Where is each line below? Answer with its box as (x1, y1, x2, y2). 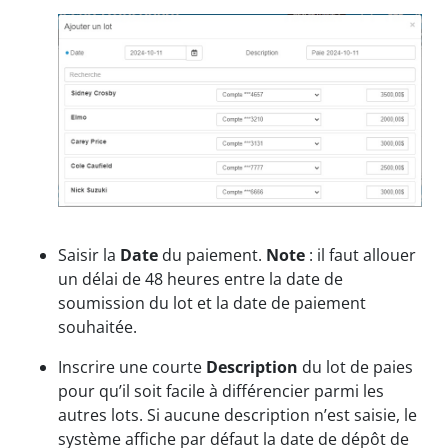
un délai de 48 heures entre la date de (58, 268, 343, 291)
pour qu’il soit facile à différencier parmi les (58, 380, 384, 403)
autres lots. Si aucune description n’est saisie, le (58, 404, 417, 427)
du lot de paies (298, 356, 413, 379)
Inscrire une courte (58, 356, 206, 379)
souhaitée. (58, 316, 137, 339)
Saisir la (58, 244, 120, 267)
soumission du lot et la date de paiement (58, 292, 366, 315)
